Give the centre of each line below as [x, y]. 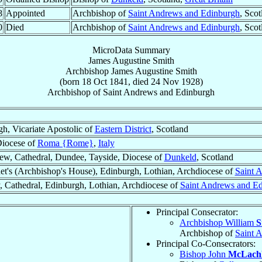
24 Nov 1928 [175, 81]
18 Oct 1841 [105, 81]
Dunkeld [180, 157]
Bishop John [204, 254]
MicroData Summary [131, 50]
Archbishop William [218, 222]
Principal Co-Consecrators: [206, 243]
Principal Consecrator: [197, 212]
